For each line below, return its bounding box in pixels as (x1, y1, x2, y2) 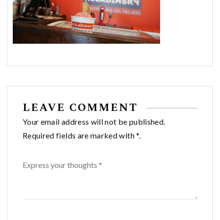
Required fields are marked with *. (23, 131, 140, 140)
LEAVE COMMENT (23, 100, 141, 116)
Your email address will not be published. (23, 117, 165, 127)
